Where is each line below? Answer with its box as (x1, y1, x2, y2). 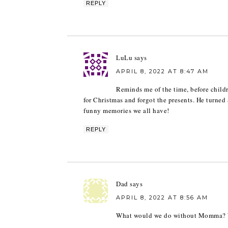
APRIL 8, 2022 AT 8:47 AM (116, 68, 209, 75)
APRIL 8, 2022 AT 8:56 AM (116, 194, 208, 201)
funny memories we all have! (83, 106, 169, 115)
